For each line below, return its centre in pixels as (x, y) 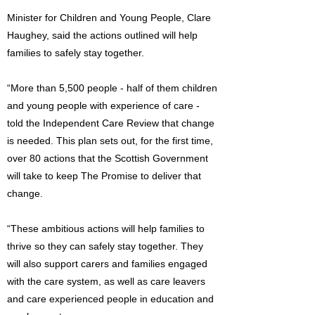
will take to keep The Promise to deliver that (104, 176)
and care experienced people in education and (110, 299)
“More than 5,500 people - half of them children (112, 88)
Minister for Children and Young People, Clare (109, 18)
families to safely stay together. (76, 53)
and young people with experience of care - (103, 105)
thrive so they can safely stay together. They (105, 246)
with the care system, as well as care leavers (106, 281)
